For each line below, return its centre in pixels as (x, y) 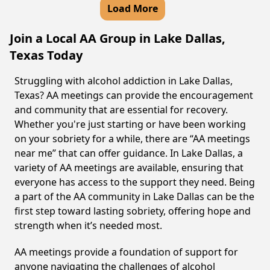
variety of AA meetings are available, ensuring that (129, 168)
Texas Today (46, 55)
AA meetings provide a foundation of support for (126, 252)
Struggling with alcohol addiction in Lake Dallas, (124, 81)
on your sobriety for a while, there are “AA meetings (132, 139)
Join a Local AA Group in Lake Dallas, (118, 38)
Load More (133, 8)
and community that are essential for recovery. (121, 110)
